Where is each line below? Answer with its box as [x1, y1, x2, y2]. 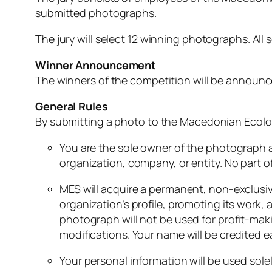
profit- [217, 212, 250, 227]
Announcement [75, 58, 157, 73]
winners [56, 73, 98, 88]
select [95, 32, 127, 47]
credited [219, 227, 263, 242]
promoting [168, 197, 223, 212]
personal [84, 253, 130, 268]
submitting [49, 114, 106, 129]
